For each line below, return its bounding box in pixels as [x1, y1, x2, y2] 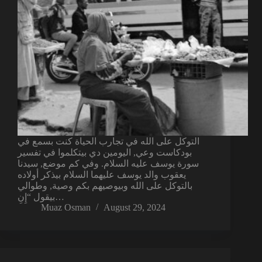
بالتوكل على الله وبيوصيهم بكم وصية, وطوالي [18, 181, 192, 191]
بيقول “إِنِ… [55, 192, 64, 202]
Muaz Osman [41, 202, 91, 213]
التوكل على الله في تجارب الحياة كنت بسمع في [18, 136, 199, 147]
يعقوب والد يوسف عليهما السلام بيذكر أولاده [18, 170, 186, 180]
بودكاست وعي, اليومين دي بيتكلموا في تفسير [18, 147, 192, 158]
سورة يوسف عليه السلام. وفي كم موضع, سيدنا [18, 158, 199, 169]
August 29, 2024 [104, 202, 166, 213]
